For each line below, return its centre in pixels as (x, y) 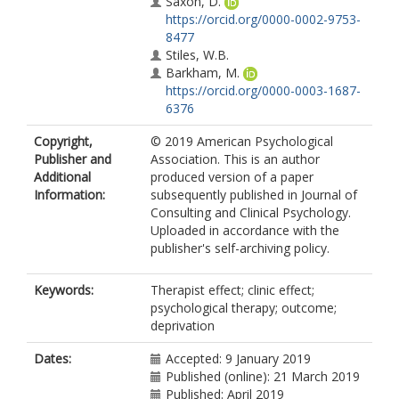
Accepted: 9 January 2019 (238, 358)
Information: (69, 195)
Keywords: (64, 290)
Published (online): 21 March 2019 (263, 376)
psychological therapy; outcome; (244, 308)
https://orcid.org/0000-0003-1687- (263, 90)
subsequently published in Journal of (254, 195)
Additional (62, 177)
